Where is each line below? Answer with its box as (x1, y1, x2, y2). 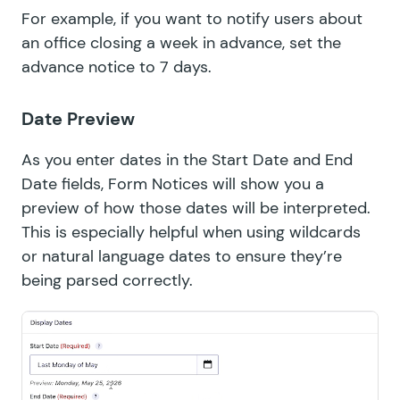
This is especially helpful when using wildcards (21, 221, 361, 243)
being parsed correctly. (21, 269, 193, 291)
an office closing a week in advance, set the (21, 31, 341, 54)
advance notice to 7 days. (21, 55, 212, 78)
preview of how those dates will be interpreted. (21, 196, 371, 219)
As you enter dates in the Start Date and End (21, 148, 353, 171)
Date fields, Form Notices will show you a (21, 172, 324, 195)
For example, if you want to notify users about (21, 7, 362, 29)
